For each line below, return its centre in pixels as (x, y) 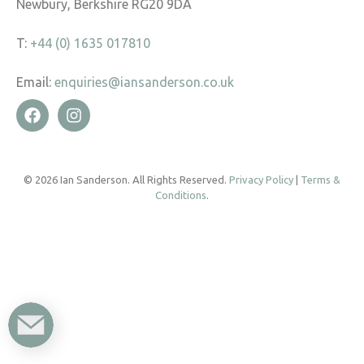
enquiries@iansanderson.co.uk (144, 82)
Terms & (321, 180)
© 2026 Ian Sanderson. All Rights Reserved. (126, 180)
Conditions (181, 195)
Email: (35, 82)
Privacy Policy (261, 180)
